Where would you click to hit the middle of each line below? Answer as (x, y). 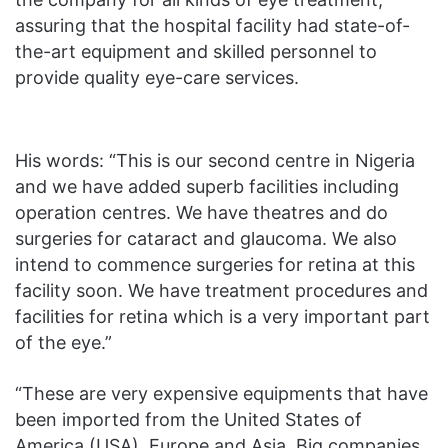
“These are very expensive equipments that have (221, 393)
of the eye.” (63, 342)
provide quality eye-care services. (157, 77)
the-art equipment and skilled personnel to (196, 51)
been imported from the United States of (188, 419)
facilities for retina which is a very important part (222, 316)
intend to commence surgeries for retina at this (215, 264)
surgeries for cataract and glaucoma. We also (206, 238)
